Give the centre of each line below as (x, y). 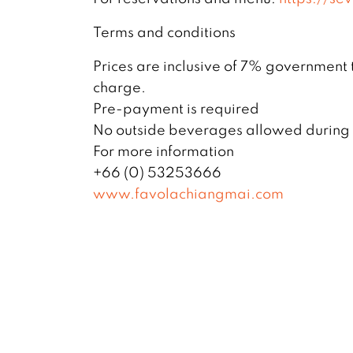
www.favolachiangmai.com (188, 193)
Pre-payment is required (176, 108)
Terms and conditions (164, 32)
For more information (163, 150)
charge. (119, 87)
